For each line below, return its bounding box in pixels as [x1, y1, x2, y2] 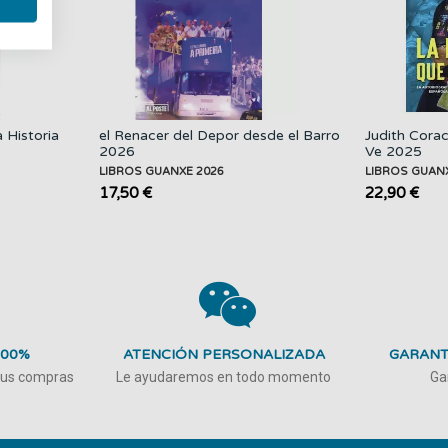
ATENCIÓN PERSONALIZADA [122, 345, 325, 363]
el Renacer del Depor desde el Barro [99, 126, 340, 144]
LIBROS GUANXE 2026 [99, 164, 224, 178]
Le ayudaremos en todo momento [116, 368, 332, 385]
